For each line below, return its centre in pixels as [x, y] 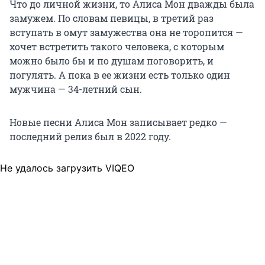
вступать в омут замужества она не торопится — [126, 32]
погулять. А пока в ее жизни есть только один [120, 75]
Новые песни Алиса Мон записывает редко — [118, 122]
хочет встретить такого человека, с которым [117, 46]
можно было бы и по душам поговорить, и [112, 60]
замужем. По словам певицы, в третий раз [112, 18]
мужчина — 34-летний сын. [76, 89]
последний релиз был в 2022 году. [90, 136]
